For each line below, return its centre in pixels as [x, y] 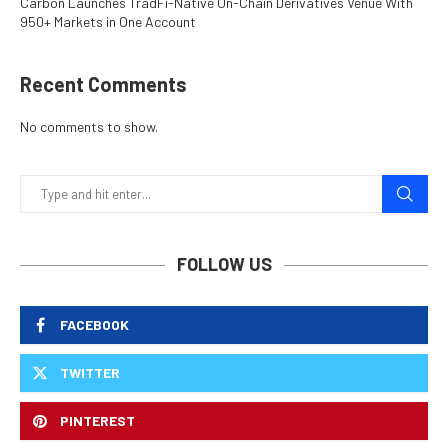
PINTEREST [97, 421]
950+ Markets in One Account [108, 22]
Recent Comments [103, 84]
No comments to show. [89, 127]
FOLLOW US [224, 264]
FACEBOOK [94, 325]
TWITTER [90, 373]
